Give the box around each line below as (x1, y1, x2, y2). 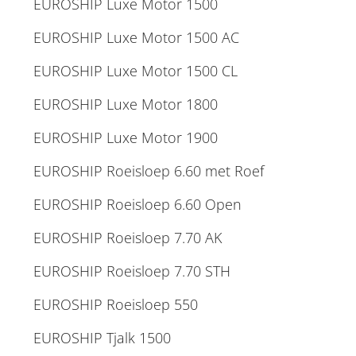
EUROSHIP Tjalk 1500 (33, 328, 171, 347)
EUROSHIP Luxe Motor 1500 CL (33, 61, 238, 80)
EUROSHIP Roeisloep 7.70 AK (33, 228, 222, 247)
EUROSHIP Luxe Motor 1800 (33, 95, 218, 114)
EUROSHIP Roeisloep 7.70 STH (33, 261, 230, 281)
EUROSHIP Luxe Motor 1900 (33, 128, 218, 147)
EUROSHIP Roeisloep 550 (33, 295, 198, 314)
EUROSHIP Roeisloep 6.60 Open (33, 195, 242, 214)
